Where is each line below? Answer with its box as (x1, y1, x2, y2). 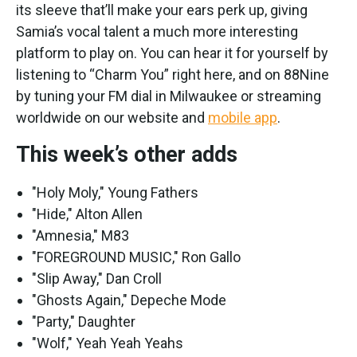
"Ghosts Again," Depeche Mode (32, 291, 226, 308)
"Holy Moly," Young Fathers (32, 183, 198, 201)
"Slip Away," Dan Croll (32, 269, 162, 287)
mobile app (208, 108, 277, 126)
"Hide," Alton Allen (32, 205, 143, 222)
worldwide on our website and (16, 108, 208, 126)
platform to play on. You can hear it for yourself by (16, 44, 328, 61)
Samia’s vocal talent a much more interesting (16, 22, 298, 40)
